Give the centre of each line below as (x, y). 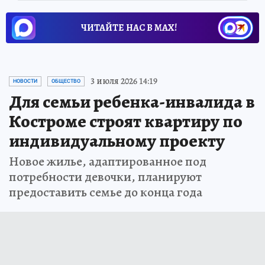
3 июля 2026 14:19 (124, 81)
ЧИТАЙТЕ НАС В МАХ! (129, 28)
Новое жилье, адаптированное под (108, 162)
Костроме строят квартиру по (126, 122)
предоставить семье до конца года (106, 193)
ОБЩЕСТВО (66, 81)
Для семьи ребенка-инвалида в (132, 102)
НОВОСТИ (25, 81)
